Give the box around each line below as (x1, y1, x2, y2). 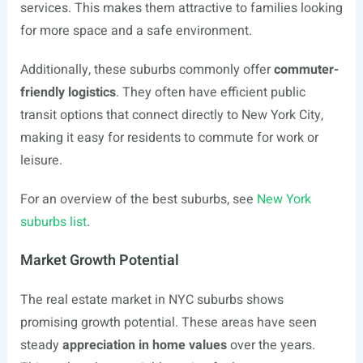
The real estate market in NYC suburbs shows (19, 290, 284, 310)
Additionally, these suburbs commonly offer (19, 60, 274, 79)
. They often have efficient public (115, 83, 305, 102)
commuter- (273, 60, 339, 79)
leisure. (19, 151, 62, 170)
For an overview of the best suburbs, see (19, 190, 257, 209)
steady (19, 335, 62, 355)
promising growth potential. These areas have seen (19, 313, 317, 332)
